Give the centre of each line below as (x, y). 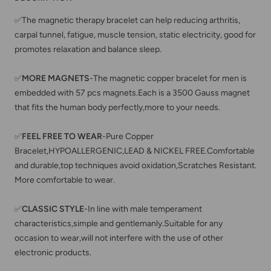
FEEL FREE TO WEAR (62, 136)
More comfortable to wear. (65, 180)
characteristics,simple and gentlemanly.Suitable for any (119, 223)
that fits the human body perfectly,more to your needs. (117, 107)
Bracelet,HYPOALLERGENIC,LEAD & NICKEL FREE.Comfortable (135, 151)
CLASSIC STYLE (53, 209)
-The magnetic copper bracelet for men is (168, 78)
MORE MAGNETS (56, 78)
